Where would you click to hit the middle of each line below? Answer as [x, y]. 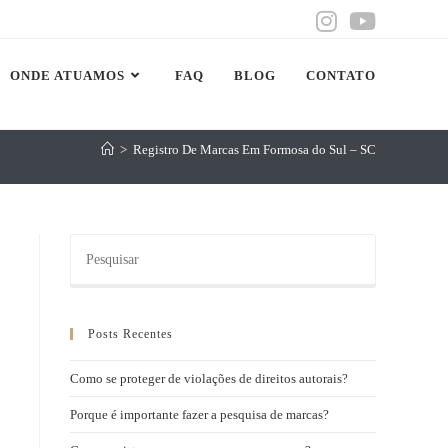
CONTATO [341, 75]
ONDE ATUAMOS [67, 75]
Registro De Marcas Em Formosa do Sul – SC [254, 149]
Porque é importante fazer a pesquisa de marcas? [199, 414]
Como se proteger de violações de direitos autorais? [209, 378]
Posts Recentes [130, 334]
